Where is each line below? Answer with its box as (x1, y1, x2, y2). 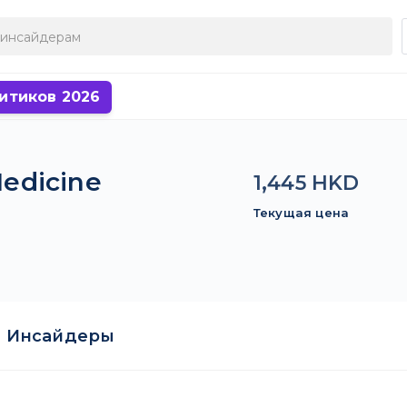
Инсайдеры (5, 326, 115, 346)
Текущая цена (253, 205, 350, 220)
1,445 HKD (253, 171, 360, 195)
